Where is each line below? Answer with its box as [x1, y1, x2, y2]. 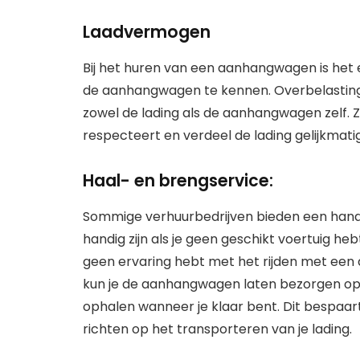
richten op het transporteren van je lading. [83, 319, 352, 338]
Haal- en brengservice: [83, 169, 273, 193]
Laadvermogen [83, 20, 211, 44]
